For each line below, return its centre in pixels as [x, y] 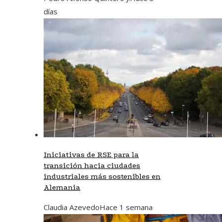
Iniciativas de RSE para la [91, 154]
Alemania [62, 187]
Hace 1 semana [126, 207]
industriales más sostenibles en [102, 176]
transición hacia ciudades [92, 165]
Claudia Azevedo [72, 207]
